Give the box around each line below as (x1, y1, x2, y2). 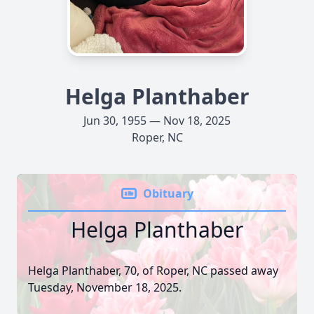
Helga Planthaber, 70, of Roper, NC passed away (28, 263, 278, 278)
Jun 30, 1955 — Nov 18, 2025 (83, 113, 231, 128)
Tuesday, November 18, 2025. (28, 280, 182, 295)
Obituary (143, 186, 193, 201)
